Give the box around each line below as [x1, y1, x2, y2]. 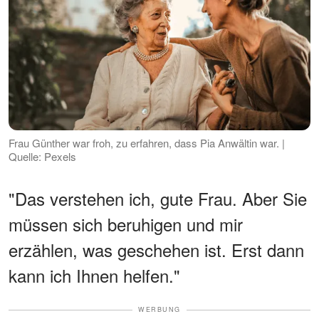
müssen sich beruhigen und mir [9, 211, 243, 237]
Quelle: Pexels [9, 149, 76, 164]
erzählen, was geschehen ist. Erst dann [9, 237, 304, 263]
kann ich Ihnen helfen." [9, 263, 180, 288]
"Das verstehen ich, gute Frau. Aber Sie [9, 186, 307, 211]
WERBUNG [138, 305, 181, 315]
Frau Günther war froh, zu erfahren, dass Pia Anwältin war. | [9, 135, 285, 151]
